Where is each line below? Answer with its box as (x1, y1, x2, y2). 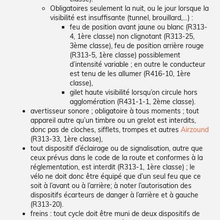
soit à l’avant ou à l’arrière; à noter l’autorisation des (30, 181, 192, 190)
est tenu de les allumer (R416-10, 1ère (70, 69, 191, 78)
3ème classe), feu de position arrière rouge (70, 41, 204, 50)
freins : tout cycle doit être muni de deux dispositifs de (30, 209, 200, 218)
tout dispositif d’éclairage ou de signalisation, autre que (30, 143, 203, 153)
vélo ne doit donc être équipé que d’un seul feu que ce (30, 171, 201, 181)
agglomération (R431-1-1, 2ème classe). (70, 97, 196, 106)
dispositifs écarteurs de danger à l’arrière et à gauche (30, 190, 199, 199)
